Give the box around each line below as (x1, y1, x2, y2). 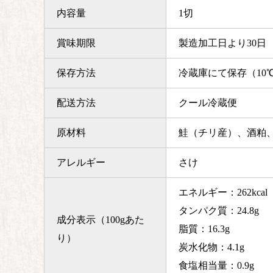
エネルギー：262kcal (179, 187, 268, 198)
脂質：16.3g (179, 224, 230, 235)
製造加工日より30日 (179, 38, 266, 49)
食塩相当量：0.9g (179, 260, 254, 271)
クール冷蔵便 (179, 97, 237, 108)
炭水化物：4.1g (179, 242, 244, 253)
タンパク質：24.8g (179, 205, 259, 216)
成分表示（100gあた (57, 214, 144, 225)
